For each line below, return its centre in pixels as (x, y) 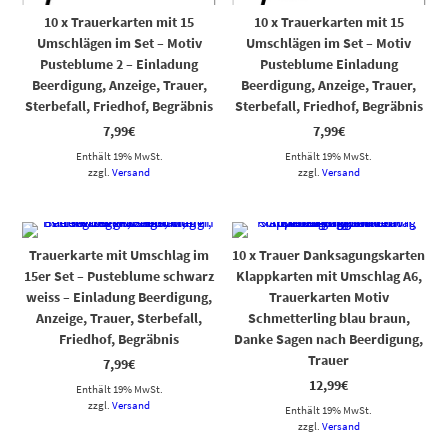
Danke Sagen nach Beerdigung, (329, 339)
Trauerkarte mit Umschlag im (119, 255)
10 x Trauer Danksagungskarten (329, 255)
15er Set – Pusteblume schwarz (119, 276)
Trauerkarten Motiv (328, 297)
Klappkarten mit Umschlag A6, (328, 276)
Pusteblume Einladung (328, 64)
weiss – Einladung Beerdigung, (119, 297)
